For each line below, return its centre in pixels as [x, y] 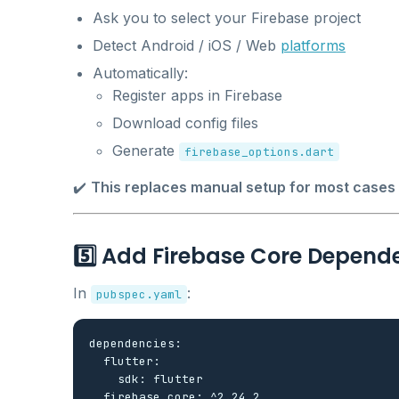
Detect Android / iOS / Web [187, 45]
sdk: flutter [146, 379]
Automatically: [140, 73]
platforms [313, 45]
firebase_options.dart [259, 151]
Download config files [185, 122]
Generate [146, 150]
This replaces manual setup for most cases [243, 187]
